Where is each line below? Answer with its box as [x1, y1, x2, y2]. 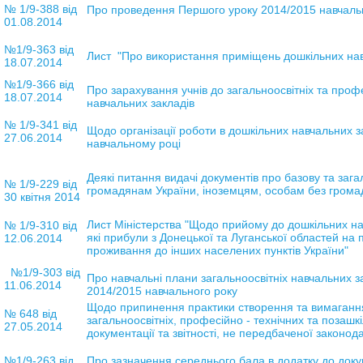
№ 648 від [3, 306, 57, 320]
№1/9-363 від [3, 42, 74, 56]
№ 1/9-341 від [3, 117, 77, 131]
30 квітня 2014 [3, 190, 83, 203]
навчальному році [86, 136, 181, 150]
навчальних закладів [86, 96, 194, 109]
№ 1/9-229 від [3, 177, 77, 190]
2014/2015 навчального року [86, 284, 237, 297]
